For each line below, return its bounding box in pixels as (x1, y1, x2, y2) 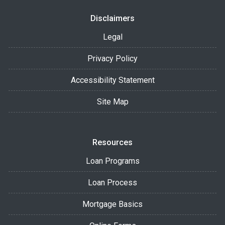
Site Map (96, 96, 129, 106)
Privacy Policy (87, 53, 138, 63)
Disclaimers (90, 13, 135, 23)
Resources (92, 137, 133, 147)
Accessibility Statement (70, 75, 155, 85)
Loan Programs (85, 156, 140, 166)
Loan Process (88, 177, 137, 187)
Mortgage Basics (82, 199, 143, 209)
